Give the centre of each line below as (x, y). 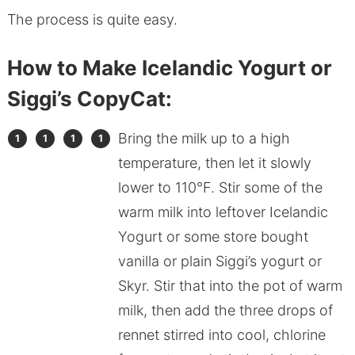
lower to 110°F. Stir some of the (220, 188)
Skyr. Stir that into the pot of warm (230, 286)
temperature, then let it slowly (214, 163)
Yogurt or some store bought (213, 237)
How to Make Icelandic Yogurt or (169, 68)
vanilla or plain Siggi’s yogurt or (219, 261)
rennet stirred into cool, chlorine (221, 335)
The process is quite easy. (92, 20)
